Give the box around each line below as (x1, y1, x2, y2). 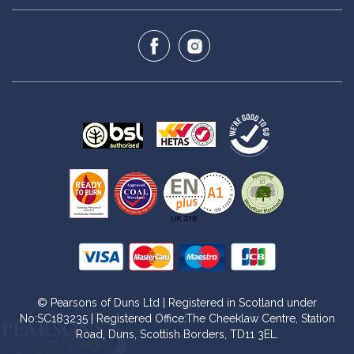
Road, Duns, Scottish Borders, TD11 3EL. (75, 328, 279, 341)
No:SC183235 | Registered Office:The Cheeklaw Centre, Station (19, 312, 335, 326)
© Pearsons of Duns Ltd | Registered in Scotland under (37, 296, 317, 310)
